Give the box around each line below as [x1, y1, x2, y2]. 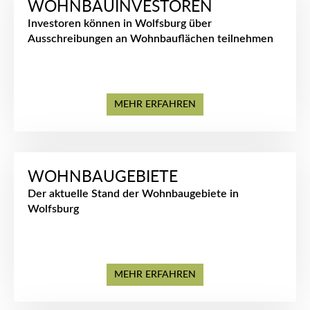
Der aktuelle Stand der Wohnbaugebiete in [28, 188, 239, 199]
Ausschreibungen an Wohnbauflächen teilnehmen [28, 33, 273, 44]
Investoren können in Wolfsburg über [28, 18, 212, 29]
